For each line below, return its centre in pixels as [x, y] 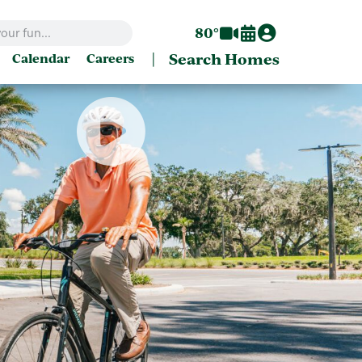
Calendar [41, 59]
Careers [110, 59]
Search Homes [224, 58]
